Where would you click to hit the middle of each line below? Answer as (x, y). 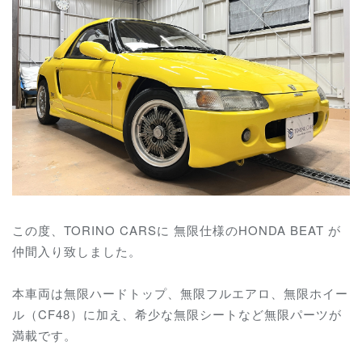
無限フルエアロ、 (232, 293)
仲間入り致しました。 (77, 251)
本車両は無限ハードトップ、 (96, 293)
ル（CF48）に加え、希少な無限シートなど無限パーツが (177, 314)
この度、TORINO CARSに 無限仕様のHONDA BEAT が (177, 230)
